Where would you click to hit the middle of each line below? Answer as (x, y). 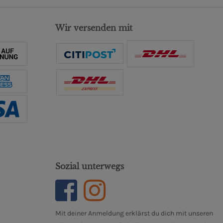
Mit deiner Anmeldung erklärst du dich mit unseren (134, 213)
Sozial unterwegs (90, 166)
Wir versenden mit (94, 28)
